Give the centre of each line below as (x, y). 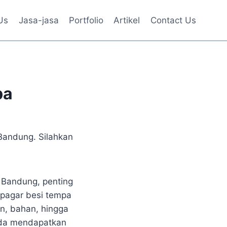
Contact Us (173, 20)
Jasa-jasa (39, 20)
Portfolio (86, 20)
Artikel (127, 20)
